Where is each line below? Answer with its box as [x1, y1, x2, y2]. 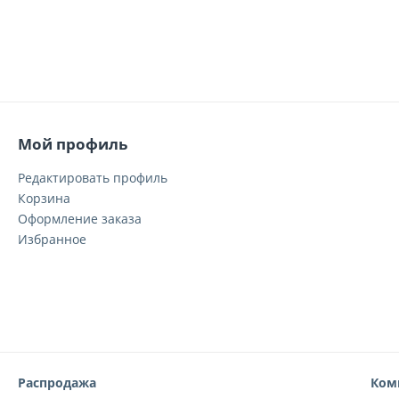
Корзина [18, 190, 70, 208]
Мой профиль [18, 134, 127, 155]
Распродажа [18, 374, 96, 392]
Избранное [18, 231, 86, 248]
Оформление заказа [18, 210, 142, 228]
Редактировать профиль [18, 169, 167, 187]
